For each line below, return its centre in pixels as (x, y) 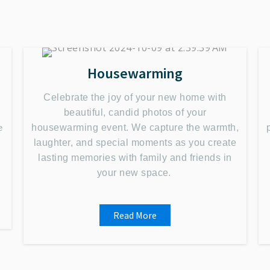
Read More (135, 215)
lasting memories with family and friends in (135, 158)
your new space (133, 173)
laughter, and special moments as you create (135, 143)
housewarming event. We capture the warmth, (135, 127)
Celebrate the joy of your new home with (135, 97)
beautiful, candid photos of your (135, 112)
